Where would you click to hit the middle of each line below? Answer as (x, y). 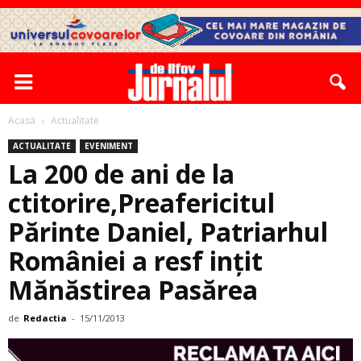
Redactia (45, 318)
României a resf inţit (135, 261)
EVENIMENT (109, 146)
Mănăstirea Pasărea (133, 290)
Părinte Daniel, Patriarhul (168, 232)
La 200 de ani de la (121, 174)
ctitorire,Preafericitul (141, 203)
